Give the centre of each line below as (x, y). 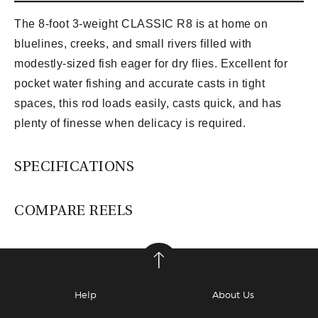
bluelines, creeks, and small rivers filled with (133, 43)
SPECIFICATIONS (74, 166)
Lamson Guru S (85, 308)
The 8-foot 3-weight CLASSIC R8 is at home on (141, 23)
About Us (233, 295)
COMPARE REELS (74, 210)
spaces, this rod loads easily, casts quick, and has (148, 103)
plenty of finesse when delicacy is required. (130, 123)
